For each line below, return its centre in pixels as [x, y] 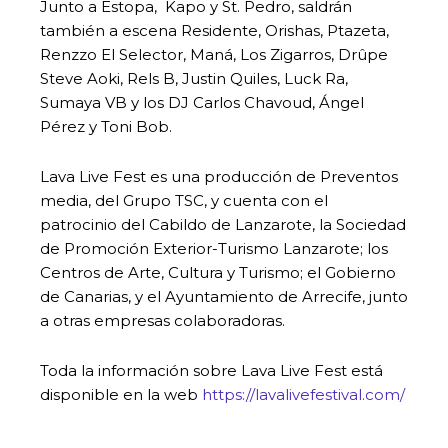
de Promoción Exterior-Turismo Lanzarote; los [214, 248]
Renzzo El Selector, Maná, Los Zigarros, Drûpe [214, 54]
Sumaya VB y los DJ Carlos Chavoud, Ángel [202, 102]
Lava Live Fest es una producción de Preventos [219, 176]
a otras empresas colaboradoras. [162, 320]
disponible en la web [121, 394]
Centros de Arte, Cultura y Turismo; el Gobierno [218, 272]
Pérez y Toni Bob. [106, 126]
